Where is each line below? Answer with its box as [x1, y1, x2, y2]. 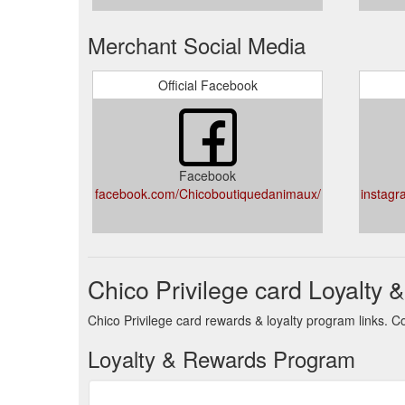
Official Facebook [157, 76, 258, 94]
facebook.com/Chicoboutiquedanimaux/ [94, 184, 321, 202]
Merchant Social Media [88, 29, 306, 61]
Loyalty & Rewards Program [88, 343, 355, 374]
